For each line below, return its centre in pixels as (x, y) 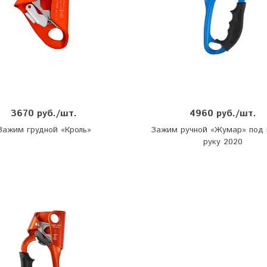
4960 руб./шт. (223, 114)
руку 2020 (223, 142)
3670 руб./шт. (44, 114)
